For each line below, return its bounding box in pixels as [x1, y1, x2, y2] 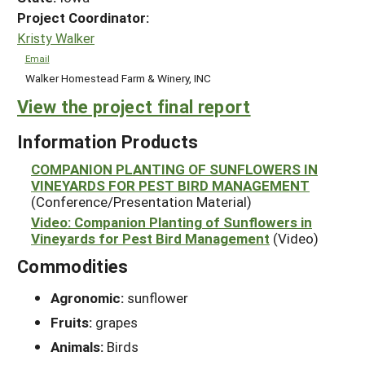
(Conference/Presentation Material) [31, 192, 252, 212]
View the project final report [17, 95, 251, 119]
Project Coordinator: [17, 7, 149, 27]
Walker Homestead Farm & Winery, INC [24, 70, 211, 86]
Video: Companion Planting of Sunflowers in [31, 213, 312, 232]
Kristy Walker [17, 29, 95, 47]
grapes [95, 313, 138, 332]
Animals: [51, 337, 107, 357]
